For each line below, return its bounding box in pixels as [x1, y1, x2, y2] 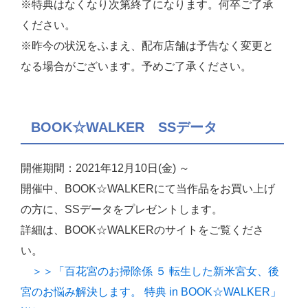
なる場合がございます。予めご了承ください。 [21, 60, 252, 73]
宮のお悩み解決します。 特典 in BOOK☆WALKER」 [21, 286, 281, 298]
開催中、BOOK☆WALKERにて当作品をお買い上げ [21, 183, 275, 195]
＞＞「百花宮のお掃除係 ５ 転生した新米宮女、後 [21, 265, 279, 278]
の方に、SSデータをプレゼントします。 [21, 203, 223, 216]
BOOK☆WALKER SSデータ [31, 120, 217, 135]
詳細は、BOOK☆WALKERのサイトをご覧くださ [21, 224, 264, 236]
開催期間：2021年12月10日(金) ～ [21, 162, 190, 175]
